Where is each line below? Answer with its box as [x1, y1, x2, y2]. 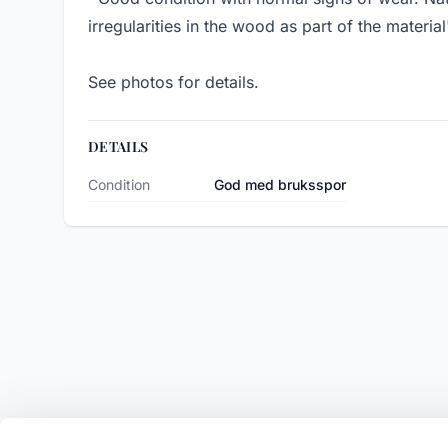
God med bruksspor [214, 176, 346, 194]
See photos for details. [88, 72, 259, 93]
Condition [88, 176, 150, 194]
